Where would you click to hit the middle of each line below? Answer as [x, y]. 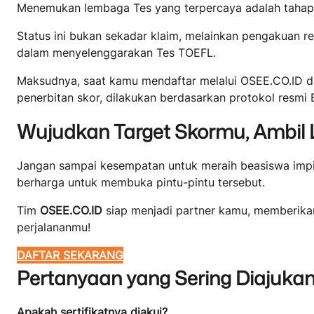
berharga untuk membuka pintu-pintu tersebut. [141, 182]
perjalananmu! [54, 227]
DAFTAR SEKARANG [70, 255]
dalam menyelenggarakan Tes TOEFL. [116, 52]
